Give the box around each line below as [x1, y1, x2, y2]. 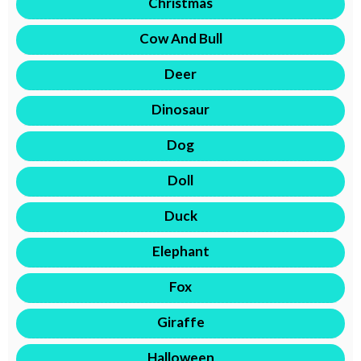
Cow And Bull [139, 29, 222, 47]
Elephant [151, 242, 210, 259]
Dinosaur [151, 100, 210, 118]
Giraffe [156, 313, 205, 330]
